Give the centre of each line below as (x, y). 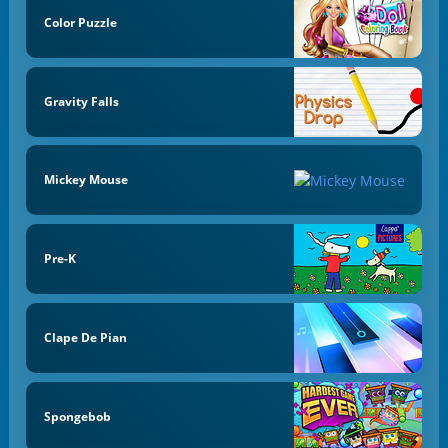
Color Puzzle (80, 22)
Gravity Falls (81, 101)
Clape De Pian (85, 337)
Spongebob (77, 416)
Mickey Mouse (85, 180)
